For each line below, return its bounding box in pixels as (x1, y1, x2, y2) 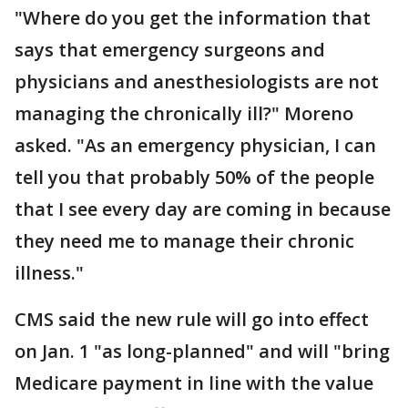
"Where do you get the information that (15, 5, 371, 30)
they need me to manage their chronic (15, 228, 354, 253)
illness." (15, 260, 84, 285)
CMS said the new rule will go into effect (15, 306, 369, 331)
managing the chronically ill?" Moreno (15, 100, 353, 126)
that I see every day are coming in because (15, 196, 391, 221)
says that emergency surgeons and (15, 36, 325, 62)
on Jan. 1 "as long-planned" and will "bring (15, 338, 390, 363)
